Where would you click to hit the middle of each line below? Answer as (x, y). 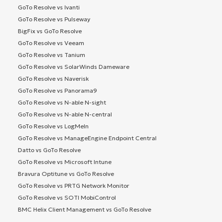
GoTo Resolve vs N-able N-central (65, 114)
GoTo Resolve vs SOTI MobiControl (67, 197)
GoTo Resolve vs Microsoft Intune (65, 162)
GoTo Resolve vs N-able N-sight (62, 102)
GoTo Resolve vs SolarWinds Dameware (74, 66)
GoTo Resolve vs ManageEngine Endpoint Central (87, 138)
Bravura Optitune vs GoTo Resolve (66, 173)
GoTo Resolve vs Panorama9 (57, 90)
